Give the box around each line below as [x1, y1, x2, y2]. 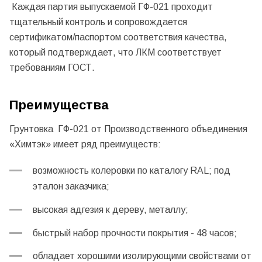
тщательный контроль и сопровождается [9, 17, 187, 27]
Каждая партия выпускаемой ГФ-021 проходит [9, 2, 213, 12]
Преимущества [9, 97, 108, 112]
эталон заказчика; [33, 181, 109, 191]
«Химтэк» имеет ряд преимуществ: [9, 139, 161, 150]
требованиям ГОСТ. [9, 63, 95, 73]
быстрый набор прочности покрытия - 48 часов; [33, 227, 237, 238]
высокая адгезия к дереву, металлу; [33, 204, 188, 215]
